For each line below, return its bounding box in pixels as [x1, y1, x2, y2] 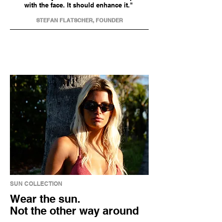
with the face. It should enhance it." [24, 1, 135, 9]
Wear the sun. [10, 192, 80, 205]
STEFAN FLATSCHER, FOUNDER [36, 17, 123, 24]
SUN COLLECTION [10, 180, 62, 187]
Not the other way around [10, 204, 139, 217]
